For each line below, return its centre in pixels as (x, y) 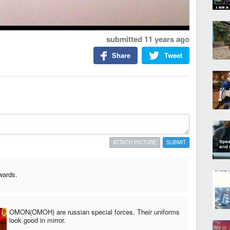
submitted (125, 39)
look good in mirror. (37, 220)
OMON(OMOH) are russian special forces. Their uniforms (94, 212)
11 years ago (167, 39)
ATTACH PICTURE (135, 142)
